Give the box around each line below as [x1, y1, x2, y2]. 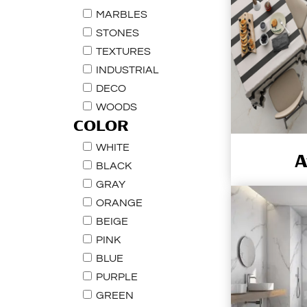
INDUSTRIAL [94, 64, 159, 75]
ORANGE [94, 197, 143, 208]
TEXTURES [94, 46, 151, 57]
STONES [94, 27, 139, 38]
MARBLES [94, 9, 147, 20]
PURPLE [94, 271, 138, 282]
